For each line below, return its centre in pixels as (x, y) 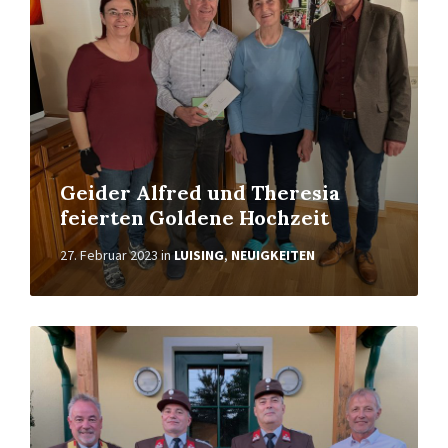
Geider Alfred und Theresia (200, 192)
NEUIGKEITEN (273, 255)
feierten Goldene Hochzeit (194, 217)
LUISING (199, 255)
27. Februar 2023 (109, 255)
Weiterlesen (70, 334)
